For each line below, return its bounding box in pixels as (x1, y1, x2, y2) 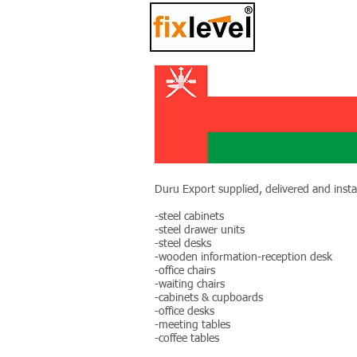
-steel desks (155, 238, 211, 249)
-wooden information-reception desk (155, 252, 332, 263)
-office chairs (155, 265, 215, 277)
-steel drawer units (155, 225, 245, 236)
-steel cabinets (155, 211, 224, 222)
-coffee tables (155, 333, 219, 344)
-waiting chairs (155, 279, 225, 290)
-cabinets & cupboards (155, 292, 263, 304)
